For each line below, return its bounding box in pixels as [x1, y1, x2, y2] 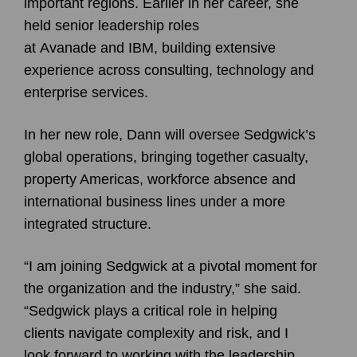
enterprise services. [24, 84, 148, 100]
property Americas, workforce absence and [24, 171, 296, 187]
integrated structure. [24, 215, 151, 232]
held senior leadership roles [24, 17, 199, 33]
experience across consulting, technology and [24, 61, 314, 78]
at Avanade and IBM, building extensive [24, 39, 276, 56]
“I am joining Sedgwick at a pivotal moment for [24, 257, 317, 274]
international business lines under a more [24, 193, 285, 210]
